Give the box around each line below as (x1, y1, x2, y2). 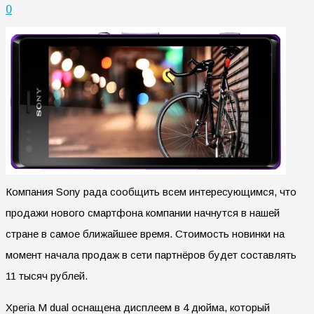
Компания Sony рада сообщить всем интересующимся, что (6, 185, 296, 198)
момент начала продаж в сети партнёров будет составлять (6, 248, 296, 261)
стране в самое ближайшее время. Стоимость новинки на (6, 227, 285, 240)
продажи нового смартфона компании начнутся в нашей (6, 206, 280, 219)
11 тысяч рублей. (6, 269, 88, 282)
